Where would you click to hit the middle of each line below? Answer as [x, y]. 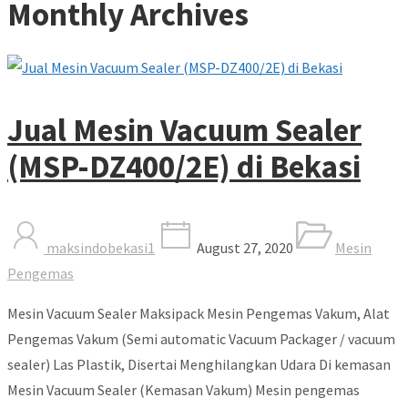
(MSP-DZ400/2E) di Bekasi [184, 166]
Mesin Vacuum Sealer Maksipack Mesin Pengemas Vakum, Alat [199, 313]
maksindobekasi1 [99, 247]
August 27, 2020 [244, 247]
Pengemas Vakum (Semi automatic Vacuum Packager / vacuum [201, 338]
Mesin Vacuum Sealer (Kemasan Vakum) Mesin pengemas [184, 389]
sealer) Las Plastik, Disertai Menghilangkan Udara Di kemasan [199, 364]
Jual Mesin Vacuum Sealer [184, 130]
